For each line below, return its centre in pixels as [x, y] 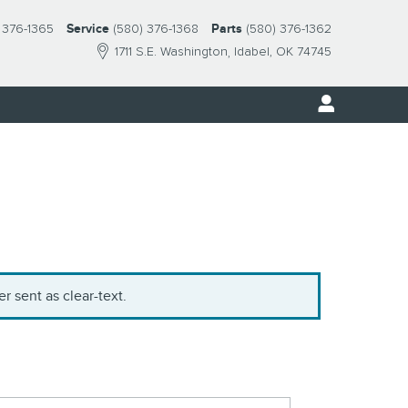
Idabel [252, 52]
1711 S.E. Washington [171, 52]
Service [88, 29]
